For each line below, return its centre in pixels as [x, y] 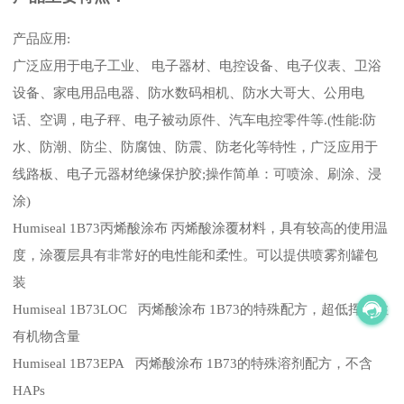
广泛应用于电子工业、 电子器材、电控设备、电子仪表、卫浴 [197, 65]
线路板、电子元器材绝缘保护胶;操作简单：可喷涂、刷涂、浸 [197, 174]
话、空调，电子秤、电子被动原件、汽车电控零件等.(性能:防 [195, 119]
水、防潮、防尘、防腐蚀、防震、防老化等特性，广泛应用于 [196, 147]
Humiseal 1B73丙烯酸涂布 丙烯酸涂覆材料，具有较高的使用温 [201, 228]
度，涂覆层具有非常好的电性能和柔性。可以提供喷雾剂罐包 [196, 255]
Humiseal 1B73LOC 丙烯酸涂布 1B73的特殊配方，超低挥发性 [201, 309]
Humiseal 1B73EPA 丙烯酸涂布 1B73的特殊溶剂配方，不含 [193, 363]
